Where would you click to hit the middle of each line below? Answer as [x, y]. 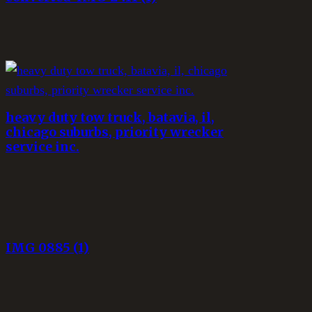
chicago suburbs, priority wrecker [115, 132]
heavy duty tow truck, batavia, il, [110, 117]
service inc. [42, 146]
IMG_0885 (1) [47, 247]
